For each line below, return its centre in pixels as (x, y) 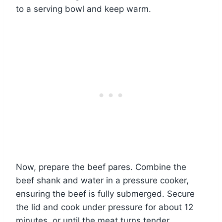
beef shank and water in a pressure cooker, (102, 181)
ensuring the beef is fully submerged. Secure (105, 194)
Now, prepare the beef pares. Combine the (101, 167)
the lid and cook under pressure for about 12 (105, 207)
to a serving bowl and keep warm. (83, 9)
